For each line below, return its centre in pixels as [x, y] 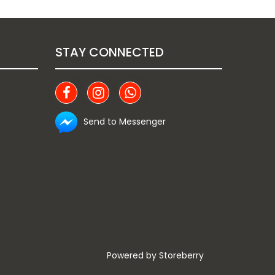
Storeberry [181, 256]
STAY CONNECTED [110, 52]
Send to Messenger [125, 122]
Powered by [133, 256]
